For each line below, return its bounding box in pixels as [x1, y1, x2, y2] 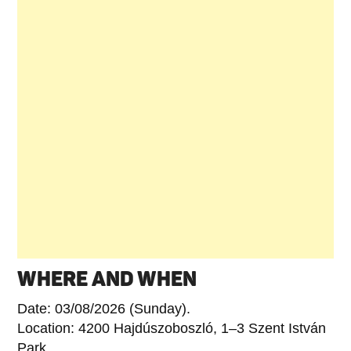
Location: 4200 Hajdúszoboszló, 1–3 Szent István [17, 320, 327, 336]
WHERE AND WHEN [17, 266, 197, 291]
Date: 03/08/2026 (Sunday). [17, 300, 191, 317]
